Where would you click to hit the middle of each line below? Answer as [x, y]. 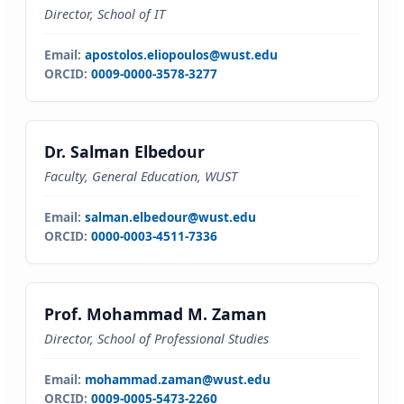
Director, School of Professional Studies [156, 339]
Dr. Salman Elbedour [124, 151]
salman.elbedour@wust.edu [170, 217]
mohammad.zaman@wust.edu [178, 379]
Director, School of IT [105, 14]
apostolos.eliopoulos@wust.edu [181, 55]
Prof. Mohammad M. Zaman [156, 314]
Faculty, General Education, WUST [141, 176]
